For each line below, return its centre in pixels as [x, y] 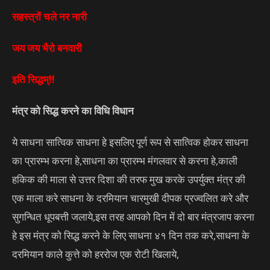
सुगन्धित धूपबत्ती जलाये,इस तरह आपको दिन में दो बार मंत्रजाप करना [133, 216]
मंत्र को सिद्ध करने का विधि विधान [73, 110]
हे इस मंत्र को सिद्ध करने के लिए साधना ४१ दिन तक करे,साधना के [131, 235]
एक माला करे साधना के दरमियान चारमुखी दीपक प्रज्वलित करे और [130, 198]
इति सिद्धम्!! [33, 79]
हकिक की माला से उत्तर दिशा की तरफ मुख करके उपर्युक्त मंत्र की [129, 179]
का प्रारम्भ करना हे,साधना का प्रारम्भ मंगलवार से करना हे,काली [125, 160]
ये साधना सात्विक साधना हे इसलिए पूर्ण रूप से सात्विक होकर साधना [130, 142]
